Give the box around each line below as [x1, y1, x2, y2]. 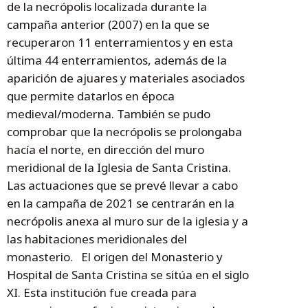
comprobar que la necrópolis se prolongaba [7, 124, 242, 140]
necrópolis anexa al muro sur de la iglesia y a [7, 213, 248, 230]
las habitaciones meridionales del [7, 231, 187, 247]
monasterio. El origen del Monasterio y [7, 249, 223, 265]
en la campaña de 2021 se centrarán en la [7, 195, 234, 212]
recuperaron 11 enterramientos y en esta [7, 34, 233, 51]
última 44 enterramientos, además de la [7, 52, 227, 69]
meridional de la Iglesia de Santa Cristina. [7, 159, 236, 176]
